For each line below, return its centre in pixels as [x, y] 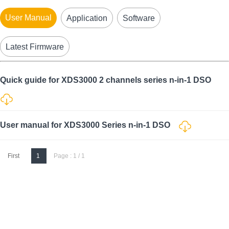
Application [87, 18]
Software [139, 18]
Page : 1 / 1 [68, 156]
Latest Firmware [35, 47]
